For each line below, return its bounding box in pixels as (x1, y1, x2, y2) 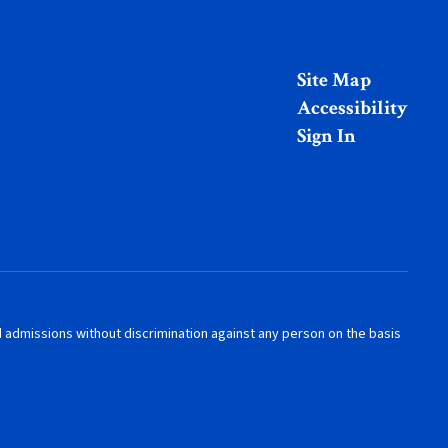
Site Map (296, 67, 371, 93)
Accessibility (296, 95, 408, 121)
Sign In (296, 123, 356, 149)
